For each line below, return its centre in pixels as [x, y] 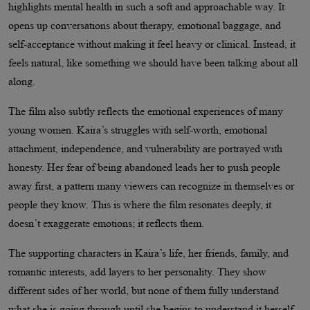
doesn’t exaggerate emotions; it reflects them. [106, 223]
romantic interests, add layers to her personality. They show [137, 271]
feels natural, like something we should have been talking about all [153, 62]
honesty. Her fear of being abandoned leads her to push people [144, 167]
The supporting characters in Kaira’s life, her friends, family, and [148, 253]
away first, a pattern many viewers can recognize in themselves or [151, 185]
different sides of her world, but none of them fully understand [144, 290]
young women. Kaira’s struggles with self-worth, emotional [138, 129]
